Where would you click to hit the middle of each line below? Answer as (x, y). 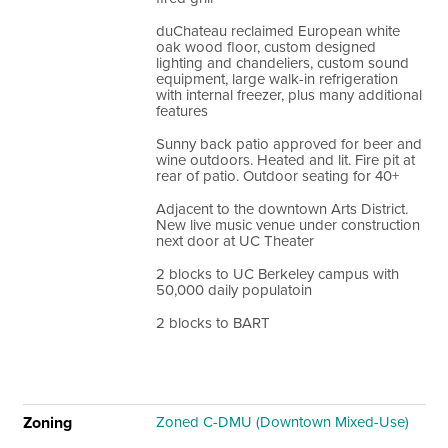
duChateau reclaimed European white (277, 30)
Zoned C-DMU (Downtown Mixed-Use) (282, 421)
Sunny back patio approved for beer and (288, 143)
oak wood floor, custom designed (265, 46)
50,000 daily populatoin (233, 289)
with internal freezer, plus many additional (288, 94)
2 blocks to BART (212, 322)
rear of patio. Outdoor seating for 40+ (277, 175)
